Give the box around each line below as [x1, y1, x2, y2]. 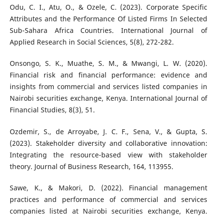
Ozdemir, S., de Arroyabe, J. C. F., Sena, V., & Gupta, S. [9, 126, 208, 136]
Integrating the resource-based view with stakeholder [9, 150, 208, 159]
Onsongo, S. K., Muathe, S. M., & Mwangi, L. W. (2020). [9, 59, 208, 68]
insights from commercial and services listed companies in [9, 82, 208, 92]
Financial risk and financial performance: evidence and [9, 70, 208, 80]
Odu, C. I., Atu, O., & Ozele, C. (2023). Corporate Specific [9, 2, 208, 12]
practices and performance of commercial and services [9, 194, 208, 204]
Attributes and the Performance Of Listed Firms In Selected [9, 14, 208, 24]
